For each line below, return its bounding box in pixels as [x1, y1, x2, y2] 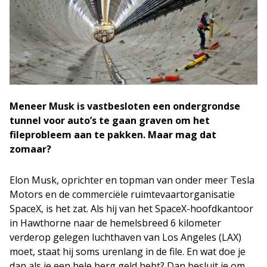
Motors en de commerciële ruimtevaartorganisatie [10, 187, 235, 201]
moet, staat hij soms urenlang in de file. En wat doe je [10, 244, 246, 258]
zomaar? [10, 142, 51, 156]
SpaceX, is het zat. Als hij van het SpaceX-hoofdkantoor [10, 201, 253, 215]
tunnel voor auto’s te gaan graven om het [10, 113, 210, 127]
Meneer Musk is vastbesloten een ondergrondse [10, 99, 240, 113]
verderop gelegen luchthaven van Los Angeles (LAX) [10, 230, 241, 244]
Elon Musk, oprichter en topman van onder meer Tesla [10, 173, 254, 187]
